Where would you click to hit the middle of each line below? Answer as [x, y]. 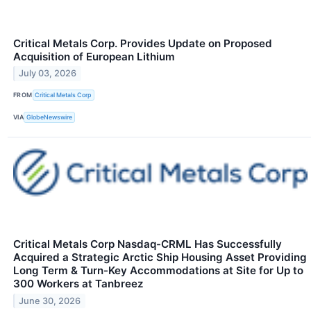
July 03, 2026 [48, 74]
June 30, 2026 [50, 301]
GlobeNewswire [50, 117]
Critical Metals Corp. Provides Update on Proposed [143, 43]
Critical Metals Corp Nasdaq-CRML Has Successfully [148, 244]
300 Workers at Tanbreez [78, 284]
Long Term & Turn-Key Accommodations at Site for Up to [158, 271]
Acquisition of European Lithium [94, 56]
